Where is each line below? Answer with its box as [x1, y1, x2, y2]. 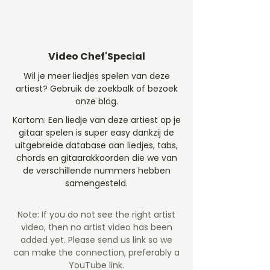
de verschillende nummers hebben [22, 165, 171, 177]
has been [133, 221, 172, 233]
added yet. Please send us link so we [20, 234, 172, 246]
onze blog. [75, 95, 118, 107]
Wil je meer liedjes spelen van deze [23, 70, 170, 82]
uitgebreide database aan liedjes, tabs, [15, 139, 178, 151]
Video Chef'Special [48, 49, 145, 63]
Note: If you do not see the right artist [17, 209, 175, 221]
